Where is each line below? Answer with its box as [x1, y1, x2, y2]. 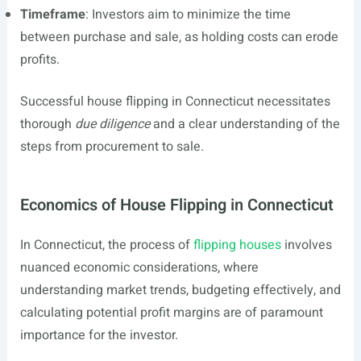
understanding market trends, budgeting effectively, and [19, 280, 341, 300]
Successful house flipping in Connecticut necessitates [19, 92, 330, 111]
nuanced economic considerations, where [19, 258, 259, 277]
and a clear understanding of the [149, 114, 340, 134]
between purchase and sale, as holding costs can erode [19, 27, 338, 47]
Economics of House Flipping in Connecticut [19, 193, 334, 217]
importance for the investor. [19, 326, 178, 345]
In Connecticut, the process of [19, 235, 193, 255]
